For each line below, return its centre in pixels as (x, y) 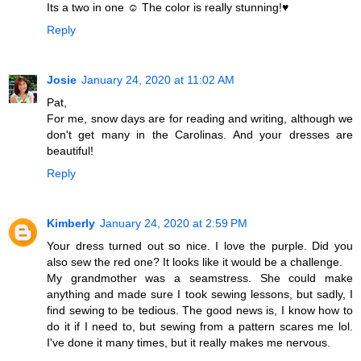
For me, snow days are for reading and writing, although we (200, 119)
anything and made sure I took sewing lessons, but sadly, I (200, 295)
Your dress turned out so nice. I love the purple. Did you (200, 246)
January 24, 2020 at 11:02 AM (158, 80)
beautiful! (70, 151)
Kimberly (71, 224)
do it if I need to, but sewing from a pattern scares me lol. (200, 327)
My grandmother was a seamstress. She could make (200, 278)
